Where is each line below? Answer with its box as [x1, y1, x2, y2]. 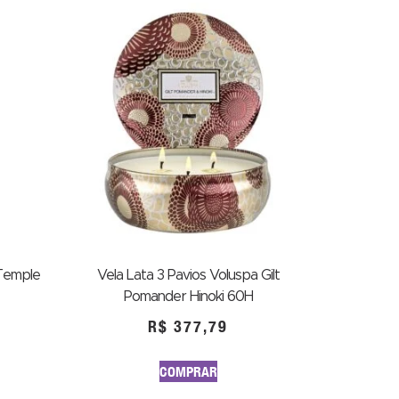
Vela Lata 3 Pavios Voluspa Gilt [96, 268, 280, 282]
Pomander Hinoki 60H [123, 289, 253, 304]
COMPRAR [159, 362, 217, 380]
